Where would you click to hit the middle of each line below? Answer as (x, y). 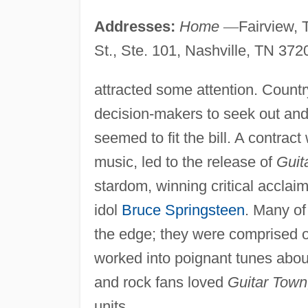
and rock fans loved (161, 282)
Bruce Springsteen (183, 210)
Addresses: (134, 26)
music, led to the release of (185, 162)
